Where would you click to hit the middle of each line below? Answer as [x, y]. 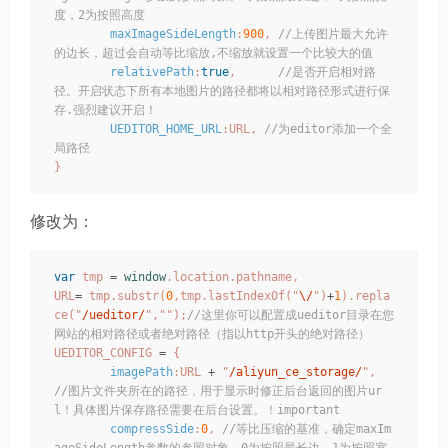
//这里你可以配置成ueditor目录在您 [290, 315]
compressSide [152, 429]
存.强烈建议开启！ [105, 109]
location [201, 277]
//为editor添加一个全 [328, 128]
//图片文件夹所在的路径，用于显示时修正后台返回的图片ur [218, 391]
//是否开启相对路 [327, 71]
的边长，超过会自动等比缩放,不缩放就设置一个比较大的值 [213, 52]
